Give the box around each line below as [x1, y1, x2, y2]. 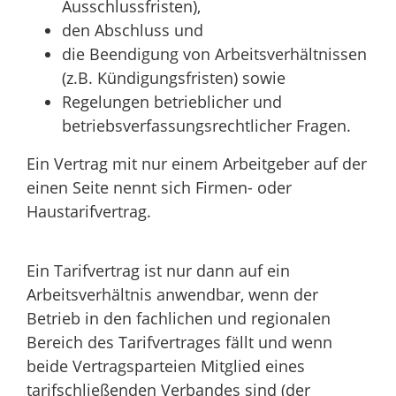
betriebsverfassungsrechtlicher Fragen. [62, 114, 351, 136]
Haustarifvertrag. [27, 200, 151, 222]
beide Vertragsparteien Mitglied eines [27, 354, 305, 377]
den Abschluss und [62, 19, 203, 41]
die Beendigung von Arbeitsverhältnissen [62, 42, 367, 65]
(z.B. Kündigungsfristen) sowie [62, 66, 286, 88]
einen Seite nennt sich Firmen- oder [27, 176, 292, 198]
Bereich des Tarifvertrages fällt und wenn [27, 331, 332, 353]
